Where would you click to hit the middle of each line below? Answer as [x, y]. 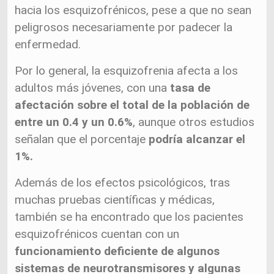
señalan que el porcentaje [82, 139]
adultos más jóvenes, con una [91, 88]
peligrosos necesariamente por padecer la [124, 27]
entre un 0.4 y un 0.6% [74, 122]
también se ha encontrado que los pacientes [129, 217]
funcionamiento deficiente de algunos [117, 251]
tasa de [189, 88]
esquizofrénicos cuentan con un [97, 234]
